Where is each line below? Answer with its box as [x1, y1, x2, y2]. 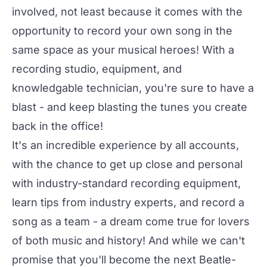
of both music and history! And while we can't [12, 234, 245, 247]
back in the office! [12, 120, 103, 132]
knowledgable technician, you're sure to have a [12, 82, 254, 94]
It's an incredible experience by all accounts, [12, 139, 239, 151]
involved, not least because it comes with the [12, 5, 243, 18]
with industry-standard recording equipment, [12, 177, 241, 190]
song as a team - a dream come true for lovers [12, 215, 250, 228]
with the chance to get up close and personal [12, 158, 243, 170]
